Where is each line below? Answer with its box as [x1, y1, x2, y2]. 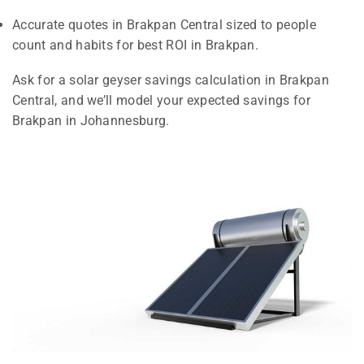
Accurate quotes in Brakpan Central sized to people [12, 16, 317, 32]
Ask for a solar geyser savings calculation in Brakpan [12, 72, 329, 89]
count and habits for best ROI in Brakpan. [12, 37, 259, 53]
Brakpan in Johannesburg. [12, 113, 170, 129]
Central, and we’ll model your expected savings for [12, 93, 311, 109]
